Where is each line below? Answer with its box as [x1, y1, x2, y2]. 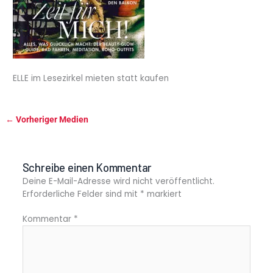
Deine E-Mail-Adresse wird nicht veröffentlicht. [22, 175, 214, 187]
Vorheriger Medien [14, 114, 89, 124]
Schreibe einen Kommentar [22, 160, 152, 174]
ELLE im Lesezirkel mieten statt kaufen [13, 72, 169, 84]
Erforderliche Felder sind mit [22, 188, 140, 200]
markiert [144, 188, 182, 200]
